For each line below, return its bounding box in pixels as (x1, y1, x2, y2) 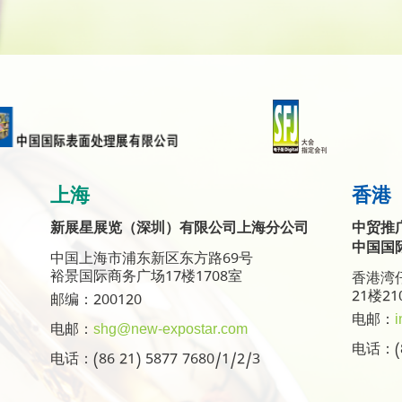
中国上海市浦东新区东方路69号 (49, 251, 253, 271)
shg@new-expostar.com (92, 322, 248, 342)
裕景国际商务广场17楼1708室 (49, 269, 242, 289)
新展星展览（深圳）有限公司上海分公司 (49, 221, 309, 240)
